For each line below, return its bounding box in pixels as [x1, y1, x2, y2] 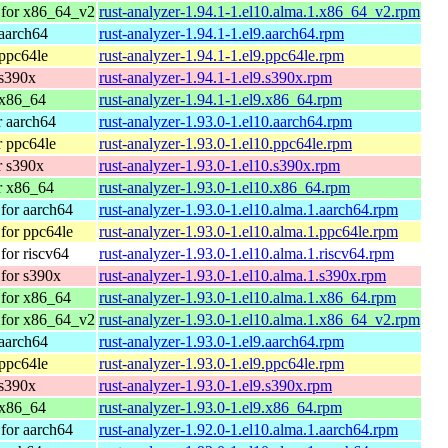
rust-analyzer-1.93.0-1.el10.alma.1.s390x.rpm [99, 266, 386, 284]
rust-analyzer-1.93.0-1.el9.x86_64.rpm [99, 398, 342, 416]
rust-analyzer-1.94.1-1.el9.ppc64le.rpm [99, 46, 344, 64]
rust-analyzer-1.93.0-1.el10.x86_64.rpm [99, 178, 350, 196]
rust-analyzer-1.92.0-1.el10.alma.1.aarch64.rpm [99, 420, 398, 438]
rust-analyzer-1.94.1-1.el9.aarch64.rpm [99, 24, 344, 42]
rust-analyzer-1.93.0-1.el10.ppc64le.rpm [99, 134, 352, 152]
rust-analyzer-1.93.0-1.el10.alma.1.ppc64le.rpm [99, 222, 398, 240]
